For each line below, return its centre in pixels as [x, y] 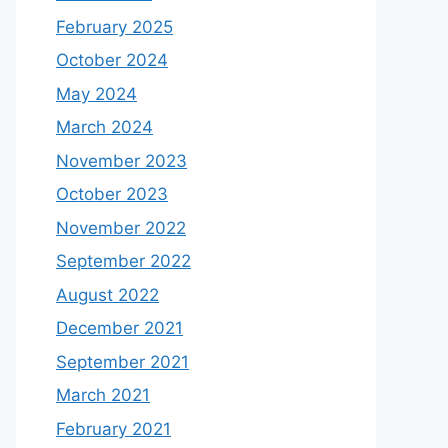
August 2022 [107, 294]
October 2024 [112, 60]
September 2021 [122, 361]
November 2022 [121, 227]
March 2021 [103, 395]
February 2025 [114, 26]
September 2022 [123, 261]
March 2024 [104, 127]
